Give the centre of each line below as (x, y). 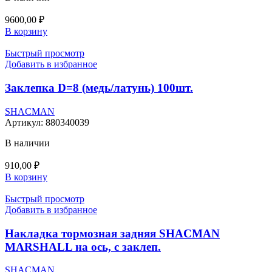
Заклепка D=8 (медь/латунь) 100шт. (99, 88)
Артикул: (25, 122)
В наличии (27, 143)
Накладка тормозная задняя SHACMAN (112, 233)
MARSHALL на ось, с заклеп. (83, 246)
